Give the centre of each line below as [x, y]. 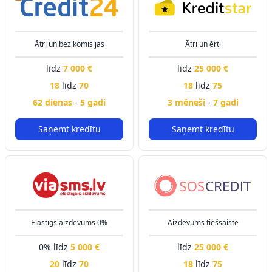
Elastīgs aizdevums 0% [69, 223]
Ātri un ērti [203, 44]
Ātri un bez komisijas [69, 44]
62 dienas [54, 102]
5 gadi [93, 102]
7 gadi [226, 102]
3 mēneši [187, 102]
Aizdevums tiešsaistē [203, 223]
